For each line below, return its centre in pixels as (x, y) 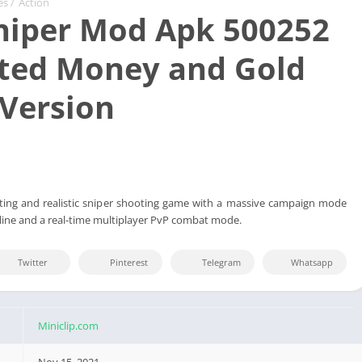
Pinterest (129, 262)
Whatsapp (312, 262)
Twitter (33, 262)
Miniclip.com (69, 325)
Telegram (221, 262)
